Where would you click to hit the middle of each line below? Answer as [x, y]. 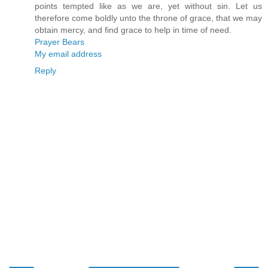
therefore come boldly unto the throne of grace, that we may [148, 18]
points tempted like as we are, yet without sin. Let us [148, 6]
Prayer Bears [60, 42]
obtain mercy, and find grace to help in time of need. [133, 30]
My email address [68, 54]
